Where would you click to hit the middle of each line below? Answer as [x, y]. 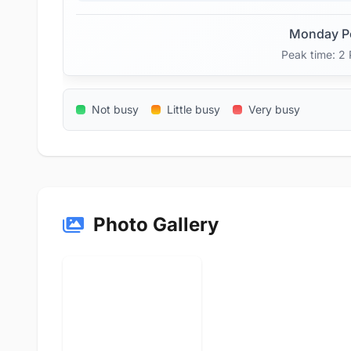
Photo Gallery [156, 224]
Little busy [194, 109]
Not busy [115, 109]
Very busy [274, 109]
